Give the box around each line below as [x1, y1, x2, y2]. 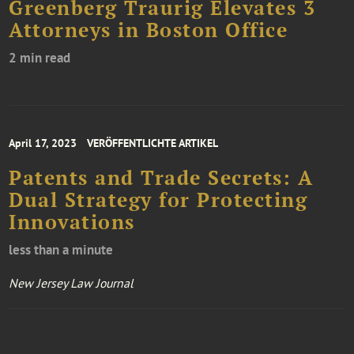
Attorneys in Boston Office [9, 17, 288, 43]
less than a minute [9, 241, 114, 259]
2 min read [9, 49, 71, 67]
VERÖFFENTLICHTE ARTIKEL [87, 136, 219, 151]
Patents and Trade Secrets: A [9, 165, 314, 191]
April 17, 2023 [9, 136, 77, 151]
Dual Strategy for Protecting [9, 187, 308, 213]
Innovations [9, 209, 135, 235]
